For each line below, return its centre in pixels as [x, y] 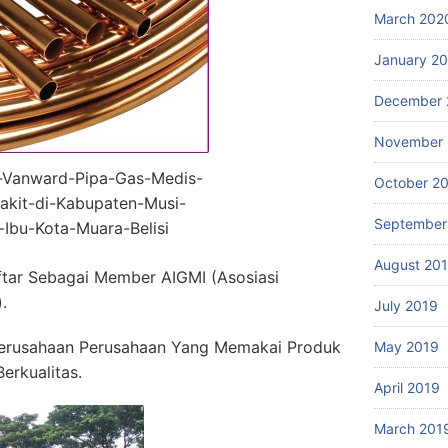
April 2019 [407, 387]
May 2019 [406, 346]
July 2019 [406, 305]
